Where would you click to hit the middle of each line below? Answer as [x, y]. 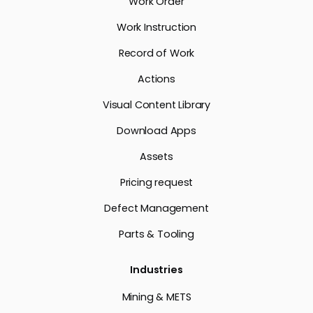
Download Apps [156, 130]
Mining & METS [156, 297]
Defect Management [156, 208]
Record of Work [156, 53]
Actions [156, 79]
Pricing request [156, 182]
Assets [156, 156]
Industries [156, 269]
